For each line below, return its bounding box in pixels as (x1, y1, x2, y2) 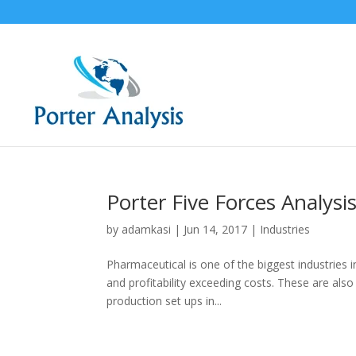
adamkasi (122, 222, 172, 237)
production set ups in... (106, 293, 222, 308)
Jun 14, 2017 (184, 222, 248, 237)
